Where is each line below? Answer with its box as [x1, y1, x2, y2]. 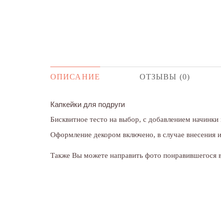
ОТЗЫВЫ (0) [139, 72, 190, 81]
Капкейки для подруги [50, 100, 125, 109]
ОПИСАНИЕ [50, 72, 100, 81]
